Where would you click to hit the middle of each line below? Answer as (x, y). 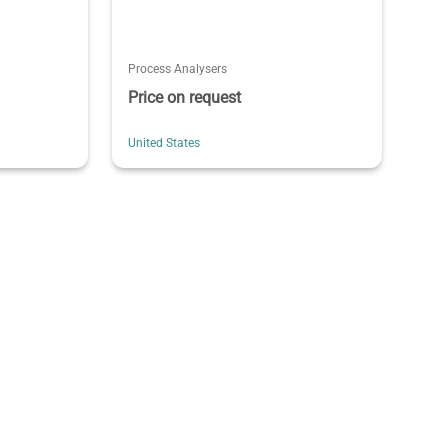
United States (163, 142)
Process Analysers (177, 68)
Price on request (184, 97)
